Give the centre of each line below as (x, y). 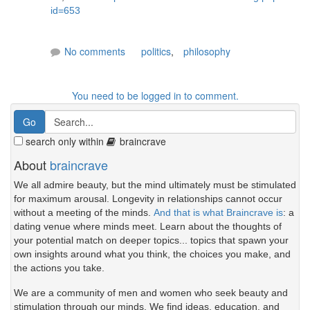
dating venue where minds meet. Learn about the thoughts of (148, 227)
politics (156, 51)
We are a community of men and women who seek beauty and (151, 292)
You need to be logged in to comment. (155, 96)
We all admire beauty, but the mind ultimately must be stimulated (155, 185)
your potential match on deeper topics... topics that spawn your (151, 240)
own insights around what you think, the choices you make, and (152, 254)
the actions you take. (59, 268)
